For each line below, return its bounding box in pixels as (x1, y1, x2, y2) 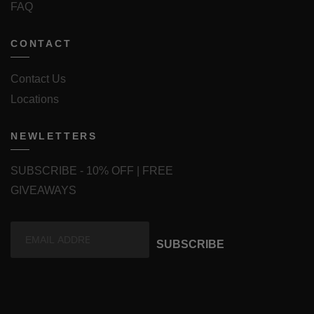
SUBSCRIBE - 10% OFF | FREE (11, 164, 173, 177)
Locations (11, 93, 59, 105)
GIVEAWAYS (11, 184, 76, 196)
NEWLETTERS (11, 130, 97, 142)
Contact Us (11, 72, 66, 85)
